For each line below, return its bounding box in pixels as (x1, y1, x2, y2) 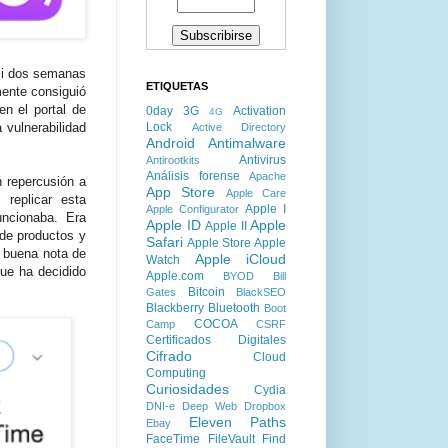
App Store (146, 184, 216, 200)
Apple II (205, 219, 247, 233)
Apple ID (146, 217, 201, 233)
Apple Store (187, 236, 251, 250)
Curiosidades (146, 381, 229, 397)
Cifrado (146, 348, 192, 364)
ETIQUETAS (146, 80, 208, 92)
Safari (146, 234, 183, 250)
